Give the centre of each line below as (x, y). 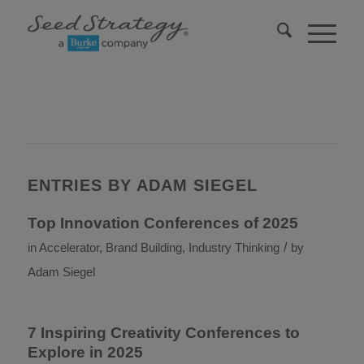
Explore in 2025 (85, 352)
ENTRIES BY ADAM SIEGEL (142, 185)
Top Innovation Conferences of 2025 (162, 223)
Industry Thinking (234, 248)
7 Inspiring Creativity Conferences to (163, 333)
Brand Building (143, 248)
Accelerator (69, 248)
